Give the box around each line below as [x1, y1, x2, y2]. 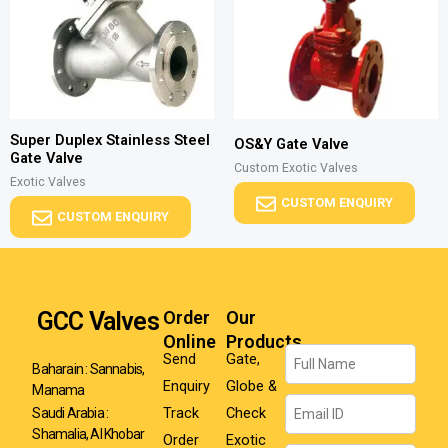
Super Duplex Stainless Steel [10, 130, 210, 149]
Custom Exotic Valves [234, 159, 358, 175]
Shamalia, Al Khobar [32, 425, 145, 442]
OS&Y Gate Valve [234, 134, 349, 153]
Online [163, 331, 217, 353]
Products [225, 331, 302, 353]
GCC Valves [36, 307, 159, 337]
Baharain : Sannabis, [32, 360, 145, 377]
